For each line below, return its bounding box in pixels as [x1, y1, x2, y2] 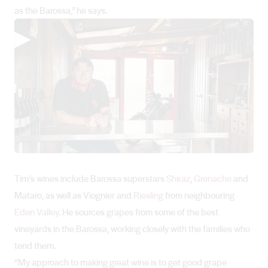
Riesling [133, 188, 163, 202]
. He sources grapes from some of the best [59, 205, 218, 219]
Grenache [194, 172, 232, 185]
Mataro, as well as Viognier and [14, 188, 133, 202]
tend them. [14, 239, 56, 252]
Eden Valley [14, 205, 59, 219]
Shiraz [166, 172, 190, 185]
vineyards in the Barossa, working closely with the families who [14, 222, 250, 236]
